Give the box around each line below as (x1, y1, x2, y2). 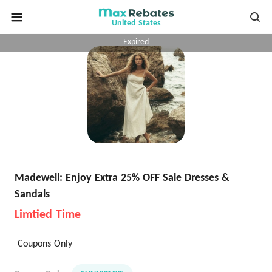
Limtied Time (15, 209, 81, 221)
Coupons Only (18, 239, 72, 249)
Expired (123, 38, 149, 47)
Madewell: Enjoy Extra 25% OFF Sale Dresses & (15, 172, 229, 184)
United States (111, 19, 161, 28)
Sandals (15, 189, 50, 200)
